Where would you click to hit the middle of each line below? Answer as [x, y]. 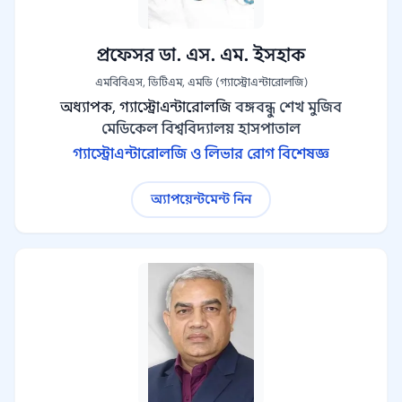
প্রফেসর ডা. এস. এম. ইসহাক [201, 55]
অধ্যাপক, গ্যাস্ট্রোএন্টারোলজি [146, 108]
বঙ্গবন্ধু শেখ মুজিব [288, 108]
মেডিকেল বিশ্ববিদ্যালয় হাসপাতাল [201, 129]
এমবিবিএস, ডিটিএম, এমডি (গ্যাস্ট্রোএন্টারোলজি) [201, 82]
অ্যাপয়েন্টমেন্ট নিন [201, 199]
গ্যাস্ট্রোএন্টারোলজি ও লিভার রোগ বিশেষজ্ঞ [201, 154]
